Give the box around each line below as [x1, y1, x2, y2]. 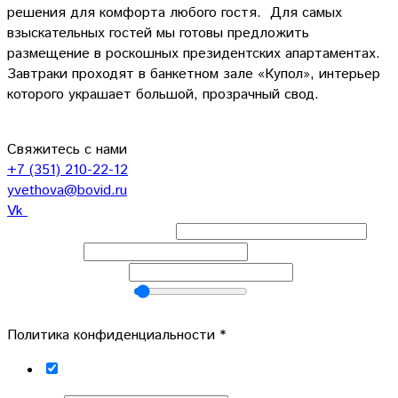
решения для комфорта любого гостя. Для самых [7, 2, 342, 23]
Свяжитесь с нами [7, 139, 127, 160]
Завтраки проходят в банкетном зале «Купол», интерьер [7, 63, 380, 84]
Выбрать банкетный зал [7, 220, 170, 242]
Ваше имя [7, 241, 77, 262]
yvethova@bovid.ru [7, 179, 127, 201]
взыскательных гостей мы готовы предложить [7, 22, 309, 44]
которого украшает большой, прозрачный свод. [7, 84, 323, 105]
